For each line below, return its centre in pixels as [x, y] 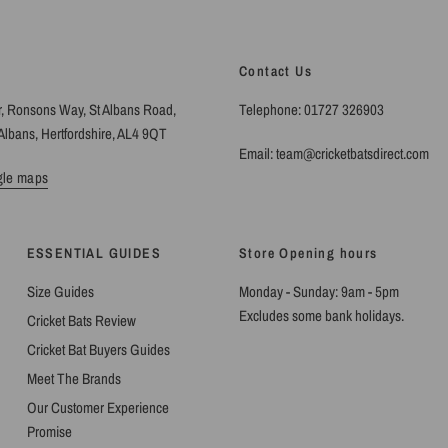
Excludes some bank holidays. [321, 315]
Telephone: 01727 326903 [312, 109]
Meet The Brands [73, 378]
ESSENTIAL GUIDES [94, 253]
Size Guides [60, 291]
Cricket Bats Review [81, 320]
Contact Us [275, 71]
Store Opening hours [308, 253]
